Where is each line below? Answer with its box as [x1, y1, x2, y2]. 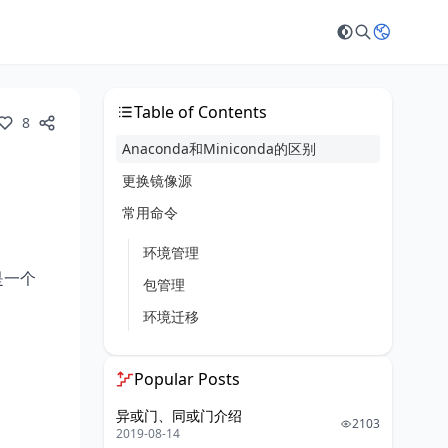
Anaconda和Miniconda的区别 [122, 139, 316, 158]
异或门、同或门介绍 [116, 406, 242, 425]
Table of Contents [134, 101, 267, 123]
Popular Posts [134, 368, 240, 390]
